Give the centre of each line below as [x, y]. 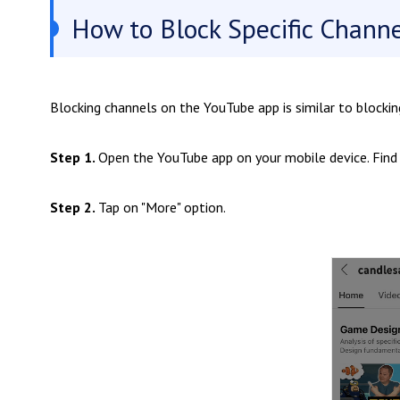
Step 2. [74, 207]
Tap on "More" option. [162, 207]
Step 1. [74, 157]
